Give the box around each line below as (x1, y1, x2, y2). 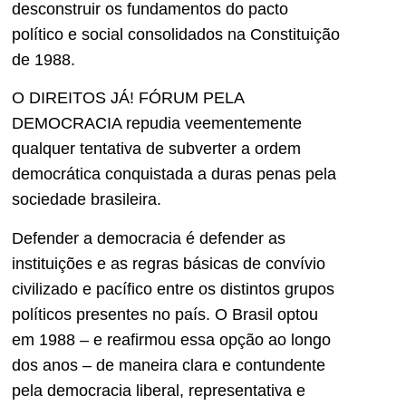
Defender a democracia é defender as (12, 228, 285, 247)
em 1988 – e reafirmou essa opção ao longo (12, 330, 331, 349)
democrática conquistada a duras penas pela (12, 165, 336, 184)
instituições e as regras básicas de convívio (12, 254, 325, 273)
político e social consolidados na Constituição (12, 24, 340, 43)
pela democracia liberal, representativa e (12, 381, 305, 400)
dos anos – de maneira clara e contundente (12, 355, 325, 374)
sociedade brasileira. (12, 190, 161, 209)
